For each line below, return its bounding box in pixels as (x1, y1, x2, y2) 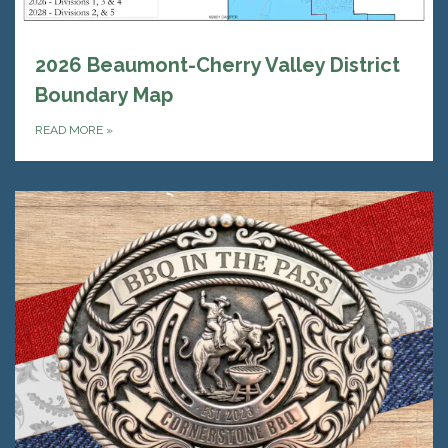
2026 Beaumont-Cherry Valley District (35, 53, 400, 78)
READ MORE (35, 123, 106, 138)
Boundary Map (35, 83, 173, 108)
